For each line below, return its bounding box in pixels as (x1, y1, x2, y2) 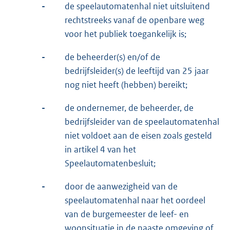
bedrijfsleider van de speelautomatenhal (65, 116, 219, 128)
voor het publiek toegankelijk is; (65, 28, 186, 40)
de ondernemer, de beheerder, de (65, 102, 194, 114)
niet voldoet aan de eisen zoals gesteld (65, 130, 212, 142)
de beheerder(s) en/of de (65, 51, 160, 63)
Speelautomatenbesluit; (65, 158, 156, 169)
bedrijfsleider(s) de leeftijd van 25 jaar (65, 65, 209, 77)
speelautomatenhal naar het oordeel (65, 195, 205, 206)
